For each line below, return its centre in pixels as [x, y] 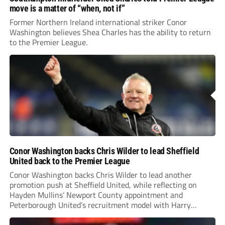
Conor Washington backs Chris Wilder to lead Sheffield [104, 151]
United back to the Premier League [70, 161]
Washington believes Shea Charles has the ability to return [110, 32]
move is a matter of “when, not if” [67, 8]
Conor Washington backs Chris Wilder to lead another [100, 175]
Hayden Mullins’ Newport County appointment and [96, 195]
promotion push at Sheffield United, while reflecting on [103, 185]
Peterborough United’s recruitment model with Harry [100, 205]
